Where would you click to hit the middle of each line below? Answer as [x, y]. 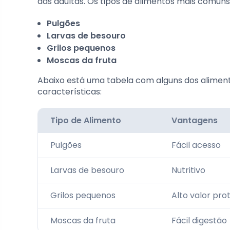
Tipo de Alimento [86, 120]
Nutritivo [188, 170]
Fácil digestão [199, 221]
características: [70, 92]
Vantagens [195, 120]
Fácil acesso [196, 145]
